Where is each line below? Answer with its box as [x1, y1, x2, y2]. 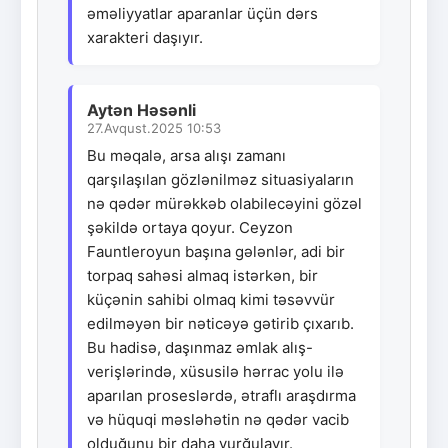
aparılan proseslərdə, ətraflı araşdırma [87, 385, 356, 405]
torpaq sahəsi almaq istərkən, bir [87, 265, 318, 285]
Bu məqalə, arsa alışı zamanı [87, 145, 286, 165]
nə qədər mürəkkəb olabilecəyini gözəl [87, 193, 362, 213]
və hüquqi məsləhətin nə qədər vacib [87, 409, 349, 429]
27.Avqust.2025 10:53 [87, 119, 221, 136]
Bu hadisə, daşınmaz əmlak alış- [87, 337, 313, 357]
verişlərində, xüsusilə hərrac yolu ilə [87, 361, 344, 381]
